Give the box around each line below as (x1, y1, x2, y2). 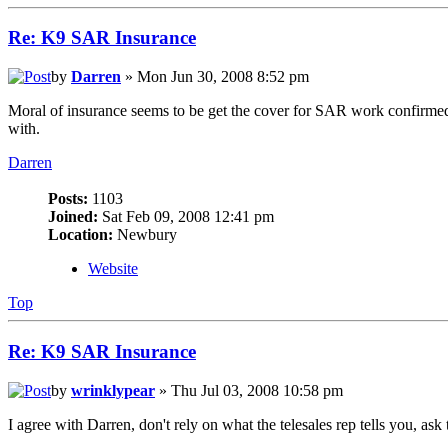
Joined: (48, 208, 98, 226)
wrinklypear (71, 381, 155, 399)
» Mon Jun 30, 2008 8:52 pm (121, 68, 309, 86)
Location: (48, 226, 113, 244)
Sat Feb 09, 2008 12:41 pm (98, 208, 274, 226)
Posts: (48, 190, 88, 208)
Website (88, 260, 138, 278)
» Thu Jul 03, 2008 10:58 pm (155, 381, 343, 399)
